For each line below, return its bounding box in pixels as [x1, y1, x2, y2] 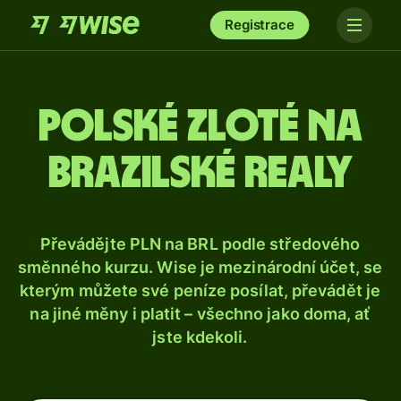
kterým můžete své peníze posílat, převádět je [19, 281, 381, 300]
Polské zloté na [38, 105, 363, 149]
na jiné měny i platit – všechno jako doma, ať [30, 304, 371, 323]
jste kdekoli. [152, 328, 248, 346]
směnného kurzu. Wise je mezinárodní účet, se [18, 258, 382, 277]
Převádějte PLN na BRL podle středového [39, 235, 361, 253]
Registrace [225, 16, 294, 33]
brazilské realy [48, 151, 353, 196]
